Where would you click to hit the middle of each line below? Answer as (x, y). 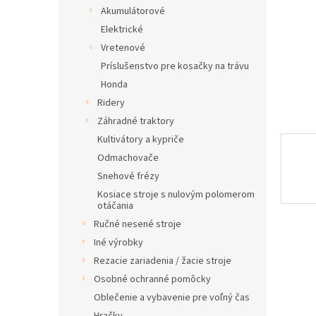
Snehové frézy (128, 176)
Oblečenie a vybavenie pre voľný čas (172, 298)
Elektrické (122, 30)
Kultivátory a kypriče (141, 140)
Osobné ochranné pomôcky (152, 279)
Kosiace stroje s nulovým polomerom (176, 195)
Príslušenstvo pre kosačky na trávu (175, 66)
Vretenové (123, 48)
